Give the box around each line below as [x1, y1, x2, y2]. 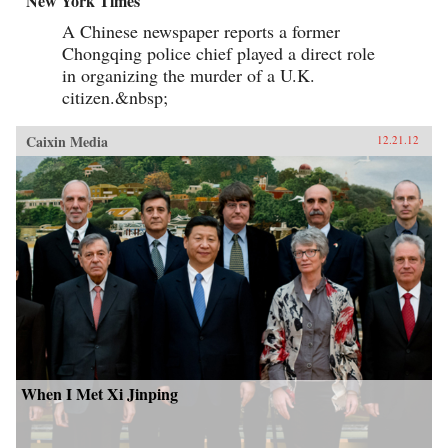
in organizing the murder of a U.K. [62, 63, 315, 88]
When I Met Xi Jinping [21, 382, 178, 406]
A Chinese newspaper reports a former [62, 19, 340, 44]
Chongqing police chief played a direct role [62, 41, 375, 66]
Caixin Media [26, 131, 108, 153]
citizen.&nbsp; [62, 85, 168, 110]
